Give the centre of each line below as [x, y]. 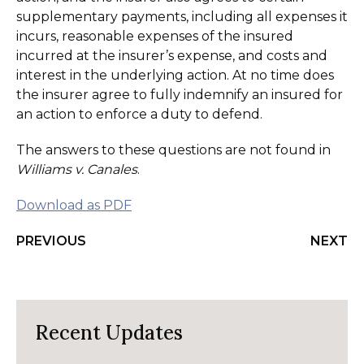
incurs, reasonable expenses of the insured [155, 36]
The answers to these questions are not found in [173, 150]
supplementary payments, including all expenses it [182, 17]
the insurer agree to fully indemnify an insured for [180, 95]
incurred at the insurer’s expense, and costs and [172, 56]
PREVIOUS [51, 241]
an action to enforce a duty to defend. [139, 114]
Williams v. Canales [77, 169]
